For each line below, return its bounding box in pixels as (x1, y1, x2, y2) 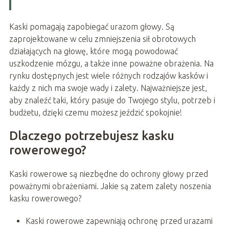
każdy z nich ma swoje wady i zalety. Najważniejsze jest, (9, 83, 207, 93)
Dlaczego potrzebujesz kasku (9, 128, 174, 143)
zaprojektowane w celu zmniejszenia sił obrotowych (9, 34, 196, 43)
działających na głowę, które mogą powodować (9, 46, 178, 56)
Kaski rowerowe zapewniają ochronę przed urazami (25, 216, 213, 225)
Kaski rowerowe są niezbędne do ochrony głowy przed (9, 169, 208, 178)
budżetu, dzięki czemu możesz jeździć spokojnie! (9, 107, 182, 117)
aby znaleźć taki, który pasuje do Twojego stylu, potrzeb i (9, 95, 215, 105)
